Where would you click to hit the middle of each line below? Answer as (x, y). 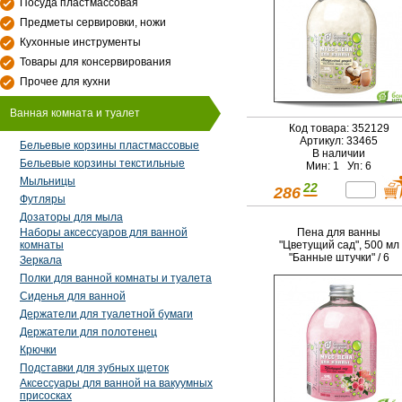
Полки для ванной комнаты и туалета (116, 278)
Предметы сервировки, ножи (93, 22)
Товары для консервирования (96, 62)
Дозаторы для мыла (71, 217)
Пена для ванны (339, 232)
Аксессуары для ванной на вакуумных (116, 383)
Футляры (43, 199)
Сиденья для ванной (73, 296)
